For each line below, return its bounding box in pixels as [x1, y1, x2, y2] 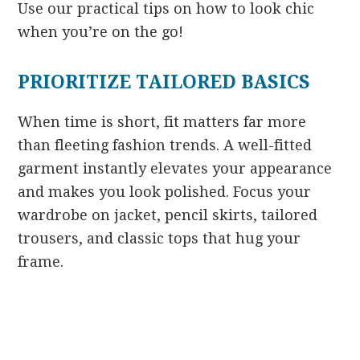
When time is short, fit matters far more [18, 112, 307, 130]
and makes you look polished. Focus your [18, 182, 312, 200]
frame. [18, 252, 64, 270]
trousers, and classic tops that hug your [18, 229, 301, 247]
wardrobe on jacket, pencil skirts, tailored [18, 206, 318, 223]
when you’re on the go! [18, 22, 184, 40]
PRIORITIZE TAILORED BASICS [18, 71, 311, 93]
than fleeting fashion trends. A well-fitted [18, 136, 313, 153]
